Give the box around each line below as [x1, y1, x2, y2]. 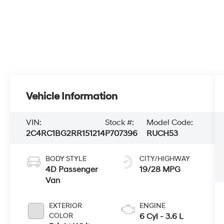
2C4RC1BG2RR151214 [26, 128, 105, 138]
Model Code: [146, 117, 193, 127]
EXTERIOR [49, 201, 82, 210]
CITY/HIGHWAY [139, 154, 190, 163]
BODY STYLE [45, 154, 87, 163]
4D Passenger [45, 164, 98, 174]
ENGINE [139, 201, 165, 210]
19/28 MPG [139, 164, 180, 174]
